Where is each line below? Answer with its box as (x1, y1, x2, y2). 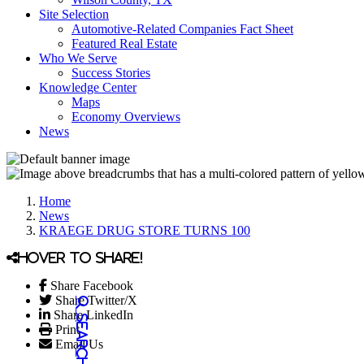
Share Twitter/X (55, 293, 137, 307)
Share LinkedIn (54, 308, 133, 322)
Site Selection (39, 7, 109, 21)
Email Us (55, 337, 103, 351)
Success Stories (71, 66, 150, 80)
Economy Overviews (71, 110, 180, 123)
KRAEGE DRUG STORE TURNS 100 (39, 223, 250, 237)
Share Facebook (50, 279, 133, 292)
